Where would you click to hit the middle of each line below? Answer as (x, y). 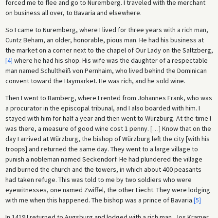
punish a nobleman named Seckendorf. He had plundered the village (104, 159)
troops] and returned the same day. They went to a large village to (101, 149)
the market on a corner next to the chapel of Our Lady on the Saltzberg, (109, 50)
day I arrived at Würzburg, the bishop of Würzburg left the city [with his (107, 139)
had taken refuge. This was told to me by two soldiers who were (98, 180)
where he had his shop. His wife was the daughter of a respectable (110, 61)
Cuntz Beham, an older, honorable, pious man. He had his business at (104, 40)
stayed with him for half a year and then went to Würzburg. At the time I (108, 118)
